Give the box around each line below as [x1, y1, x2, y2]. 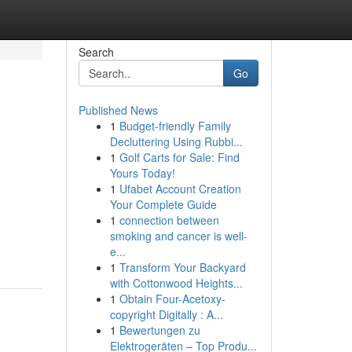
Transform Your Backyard [119, 259, 246, 275]
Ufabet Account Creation [119, 181, 241, 196]
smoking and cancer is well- [109, 228, 247, 244]
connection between [119, 212, 219, 228]
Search [78, 44, 114, 60]
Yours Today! [109, 165, 175, 181]
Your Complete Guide [109, 196, 217, 212]
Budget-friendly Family [119, 118, 231, 134]
